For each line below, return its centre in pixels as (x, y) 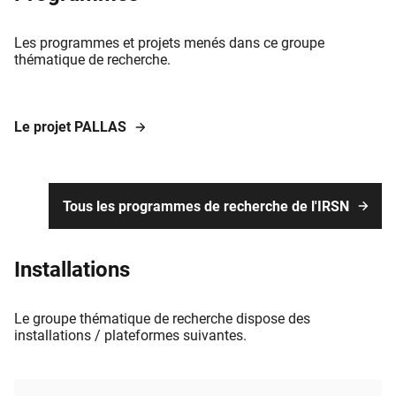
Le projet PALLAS (70, 127)
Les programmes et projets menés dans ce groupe (169, 43)
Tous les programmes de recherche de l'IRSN (206, 206)
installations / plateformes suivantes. (130, 335)
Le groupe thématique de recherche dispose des (162, 318)
